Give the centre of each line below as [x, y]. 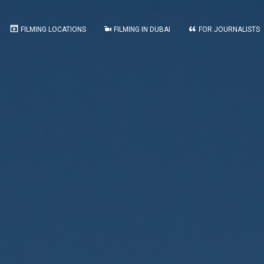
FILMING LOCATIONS [53, 29]
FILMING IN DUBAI [142, 29]
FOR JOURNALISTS [229, 29]
